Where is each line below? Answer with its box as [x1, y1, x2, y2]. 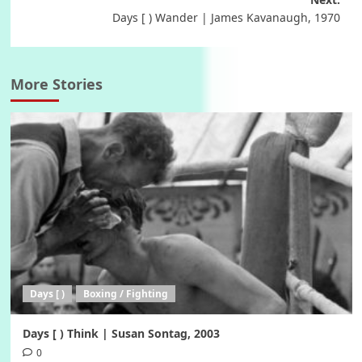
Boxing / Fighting [82, 286, 168, 301]
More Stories [10, 74, 103, 94]
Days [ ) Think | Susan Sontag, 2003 [22, 325, 220, 341]
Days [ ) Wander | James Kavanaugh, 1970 [112, 9, 340, 25]
